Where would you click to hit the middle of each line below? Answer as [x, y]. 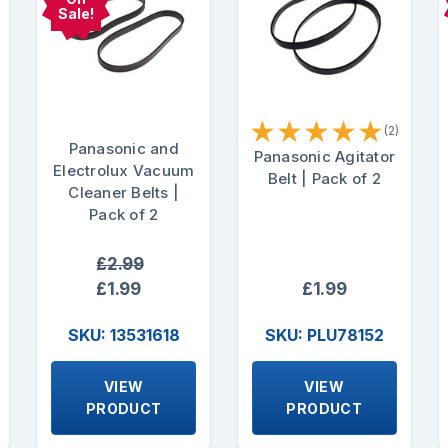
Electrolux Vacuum [124, 171]
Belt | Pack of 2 [324, 179]
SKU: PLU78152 [324, 334]
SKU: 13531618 [123, 334]
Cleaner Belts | [124, 193]
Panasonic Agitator [324, 157]
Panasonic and [123, 149]
